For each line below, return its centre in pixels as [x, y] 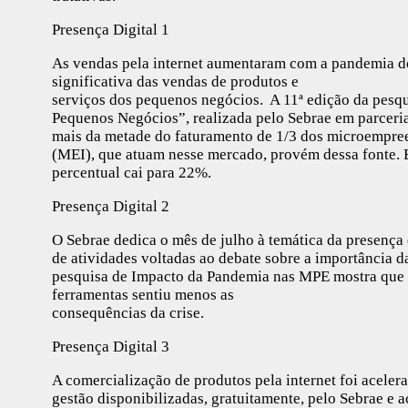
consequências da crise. [128, 312]
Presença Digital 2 [111, 206]
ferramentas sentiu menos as [143, 294]
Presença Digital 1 [111, 29]
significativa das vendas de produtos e [175, 81]
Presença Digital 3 [111, 346]
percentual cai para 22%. [132, 172]
